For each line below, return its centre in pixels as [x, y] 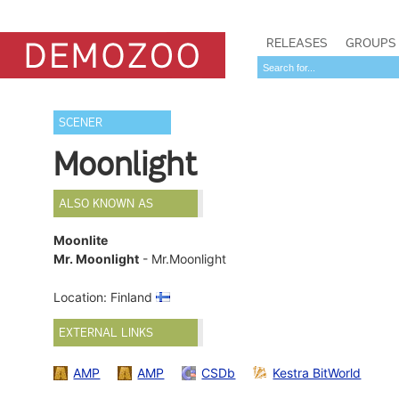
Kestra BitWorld [317, 372]
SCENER [81, 122]
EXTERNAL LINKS [106, 333]
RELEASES [297, 43]
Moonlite [81, 240]
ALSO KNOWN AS [106, 204]
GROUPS [371, 43]
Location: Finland [105, 297]
